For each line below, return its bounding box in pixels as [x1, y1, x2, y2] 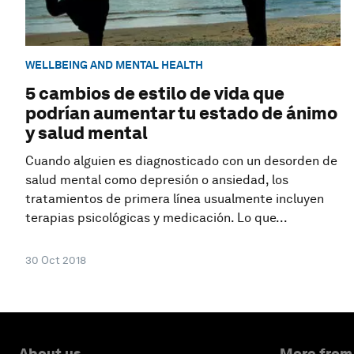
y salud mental [25, 122, 148, 144]
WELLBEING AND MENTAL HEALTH [25, 58, 203, 71]
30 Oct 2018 [25, 254, 86, 267]
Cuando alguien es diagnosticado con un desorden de [25, 153, 337, 169]
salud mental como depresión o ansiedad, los [25, 172, 288, 188]
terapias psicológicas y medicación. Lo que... [25, 210, 288, 226]
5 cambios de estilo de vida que [25, 83, 284, 104]
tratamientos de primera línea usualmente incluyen [25, 191, 324, 207]
